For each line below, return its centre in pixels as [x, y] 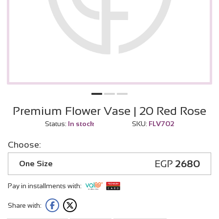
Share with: [25, 205]
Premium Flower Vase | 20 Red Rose [109, 110]
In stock [80, 123]
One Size [36, 163]
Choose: [24, 144]
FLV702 [161, 123]
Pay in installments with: [45, 186]
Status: [55, 123]
